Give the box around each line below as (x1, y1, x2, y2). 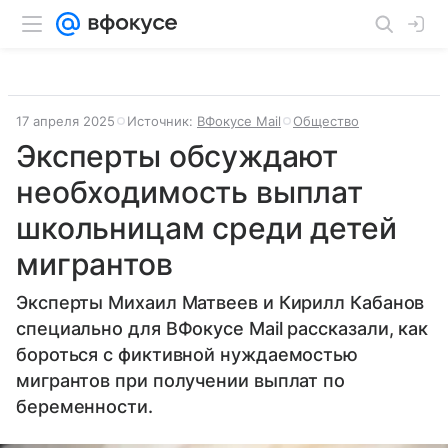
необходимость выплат (16, 174, 364, 210)
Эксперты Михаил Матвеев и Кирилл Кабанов (16, 292, 425, 313)
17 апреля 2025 (16, 113, 115, 129)
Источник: (127, 113, 197, 129)
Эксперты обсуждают (16, 138, 339, 174)
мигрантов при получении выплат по (16, 370, 346, 391)
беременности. (16, 396, 153, 417)
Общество (293, 113, 359, 129)
